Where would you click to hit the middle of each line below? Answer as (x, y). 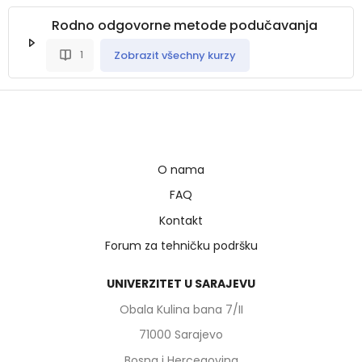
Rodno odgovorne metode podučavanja (185, 26)
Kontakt (181, 220)
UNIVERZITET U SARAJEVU (181, 284)
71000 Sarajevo (181, 335)
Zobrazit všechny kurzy (175, 55)
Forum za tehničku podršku (181, 246)
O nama (181, 169)
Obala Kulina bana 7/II (181, 309)
